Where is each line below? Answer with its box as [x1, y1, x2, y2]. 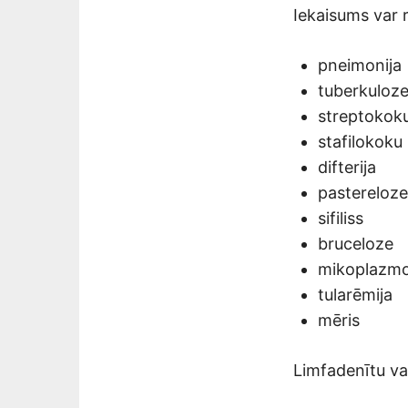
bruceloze [318, 233, 393, 253]
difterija [318, 157, 376, 177]
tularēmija [318, 284, 393, 304]
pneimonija [318, 55, 402, 75]
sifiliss [318, 208, 363, 228]
